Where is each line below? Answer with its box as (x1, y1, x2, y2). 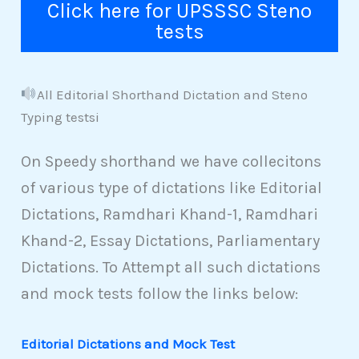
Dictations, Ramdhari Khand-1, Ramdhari (21, 205, 319, 224)
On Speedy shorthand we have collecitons (21, 152, 322, 171)
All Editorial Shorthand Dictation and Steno (36, 86, 308, 103)
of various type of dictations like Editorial (21, 179, 323, 198)
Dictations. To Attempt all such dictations (21, 258, 321, 277)
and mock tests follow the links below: (21, 284, 299, 304)
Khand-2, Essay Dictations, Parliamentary (21, 232, 321, 251)
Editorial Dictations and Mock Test (21, 336, 236, 353)
